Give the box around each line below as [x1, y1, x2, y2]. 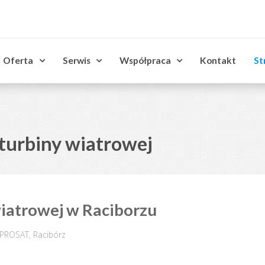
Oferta [3, 54, 34, 66]
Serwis [62, 54, 91, 66]
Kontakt [200, 54, 237, 66]
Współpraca [119, 54, 172, 66]
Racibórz [33, 229, 66, 241]
